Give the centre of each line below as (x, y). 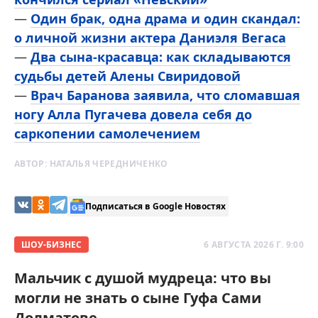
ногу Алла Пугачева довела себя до (133, 115)
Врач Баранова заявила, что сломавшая (165, 95)
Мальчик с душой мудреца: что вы (143, 278)
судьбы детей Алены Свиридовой (127, 76)
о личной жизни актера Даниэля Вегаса (150, 38)
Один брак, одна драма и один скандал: (165, 19)
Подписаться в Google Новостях (155, 206)
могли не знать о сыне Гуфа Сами (138, 298)
